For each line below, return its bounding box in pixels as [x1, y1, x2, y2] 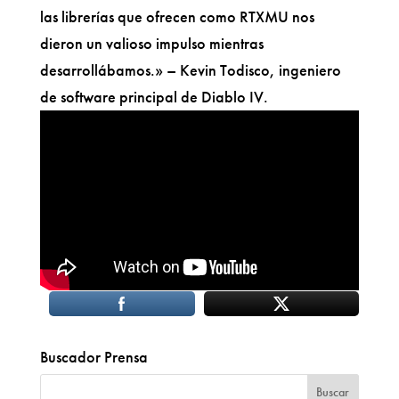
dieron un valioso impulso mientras [39, 32, 264, 53]
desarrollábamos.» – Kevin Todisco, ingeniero [39, 59, 341, 80]
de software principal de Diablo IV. [39, 85, 268, 107]
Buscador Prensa [39, 346, 148, 368]
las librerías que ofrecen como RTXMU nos [39, 5, 314, 27]
